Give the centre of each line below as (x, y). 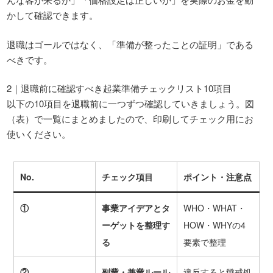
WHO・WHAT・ (214, 207)
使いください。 (39, 134)
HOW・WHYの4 (214, 225)
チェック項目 (127, 176)
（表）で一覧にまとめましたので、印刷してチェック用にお (130, 119)
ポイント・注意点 (217, 176)
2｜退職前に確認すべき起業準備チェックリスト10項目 (119, 88)
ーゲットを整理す (136, 225)
